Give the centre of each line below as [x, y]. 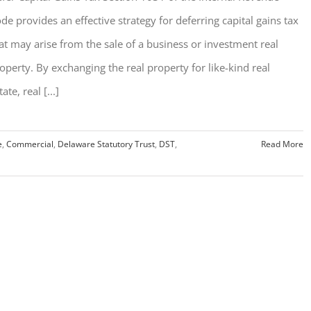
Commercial [30, 144]
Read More [282, 144]
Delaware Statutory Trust [106, 144]
